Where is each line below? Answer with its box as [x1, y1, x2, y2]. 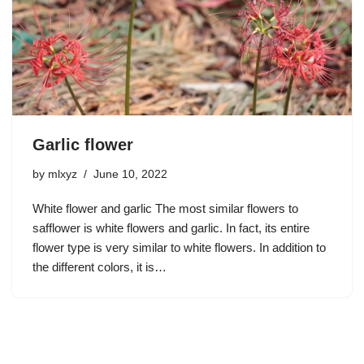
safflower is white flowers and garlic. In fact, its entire [32, 221, 310, 236]
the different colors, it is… [32, 260, 170, 275]
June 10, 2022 [93, 168, 167, 181]
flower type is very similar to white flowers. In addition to [32, 240, 326, 255]
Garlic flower [32, 136, 133, 154]
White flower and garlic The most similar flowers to [32, 201, 298, 216]
